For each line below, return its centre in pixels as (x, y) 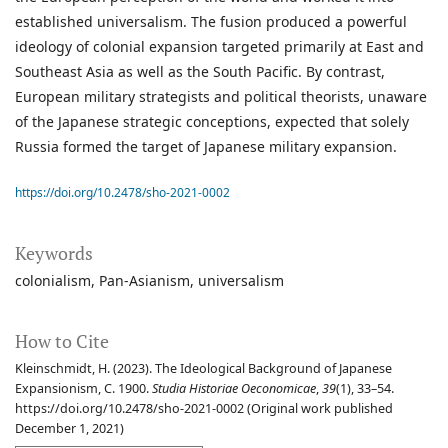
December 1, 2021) (69, 429)
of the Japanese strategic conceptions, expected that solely (212, 122)
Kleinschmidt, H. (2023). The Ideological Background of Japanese (203, 369)
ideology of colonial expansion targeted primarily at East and (219, 47)
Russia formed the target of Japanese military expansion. (206, 147)
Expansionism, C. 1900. (83, 389)
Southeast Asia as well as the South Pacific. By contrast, (200, 72)
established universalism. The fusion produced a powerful (211, 22)
